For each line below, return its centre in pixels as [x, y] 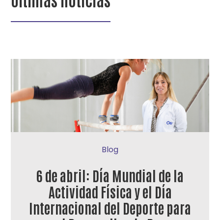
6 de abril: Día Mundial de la [110, 175]
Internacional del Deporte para [110, 207]
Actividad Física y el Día [110, 191]
